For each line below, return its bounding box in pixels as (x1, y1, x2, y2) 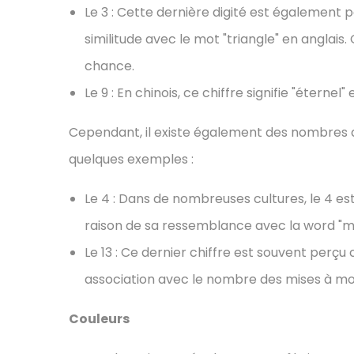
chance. (85, 57, 134, 76)
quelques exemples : (69, 150, 194, 169)
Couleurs (69, 310, 130, 329)
